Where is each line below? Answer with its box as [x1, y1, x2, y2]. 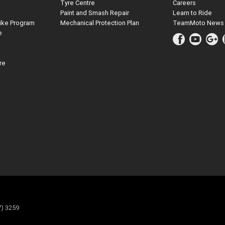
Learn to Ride [173, 9, 212, 18]
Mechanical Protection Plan [60, 19, 139, 28]
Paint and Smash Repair [60, 9, 129, 18]
